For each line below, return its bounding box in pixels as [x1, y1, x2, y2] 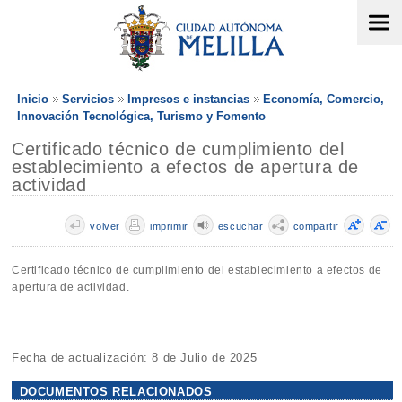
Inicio [17, 92, 48, 106]
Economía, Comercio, [263, 92, 384, 106]
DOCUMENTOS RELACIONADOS [19, 384, 213, 398]
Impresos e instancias [127, 92, 249, 106]
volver [90, 221, 120, 232]
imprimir [149, 221, 188, 232]
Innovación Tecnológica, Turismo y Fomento [17, 109, 266, 123]
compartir [293, 221, 339, 232]
